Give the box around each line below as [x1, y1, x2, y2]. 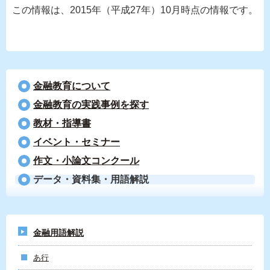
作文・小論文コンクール [33, 155, 139, 166]
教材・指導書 [33, 118, 91, 128]
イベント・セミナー [33, 137, 120, 147]
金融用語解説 [33, 228, 84, 237]
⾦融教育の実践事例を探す [33, 99, 149, 110]
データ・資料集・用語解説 [33, 174, 149, 184]
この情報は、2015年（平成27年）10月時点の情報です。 [12, 5, 258, 15]
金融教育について [33, 81, 110, 91]
